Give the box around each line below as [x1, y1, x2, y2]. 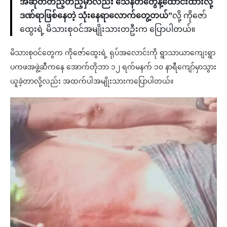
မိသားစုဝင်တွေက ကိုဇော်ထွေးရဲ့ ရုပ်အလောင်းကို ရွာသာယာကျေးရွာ [10, 49, 215, 57]
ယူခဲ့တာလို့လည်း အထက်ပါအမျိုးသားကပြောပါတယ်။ [10, 78, 173, 86]
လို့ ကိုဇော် [172, 11, 207, 20]
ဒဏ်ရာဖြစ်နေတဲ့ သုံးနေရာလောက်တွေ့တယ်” [20, 11, 172, 20]
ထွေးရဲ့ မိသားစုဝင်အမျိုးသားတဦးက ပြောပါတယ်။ [20, 25, 195, 34]
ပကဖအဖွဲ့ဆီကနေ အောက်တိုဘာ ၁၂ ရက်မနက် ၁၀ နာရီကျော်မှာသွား [10, 63, 216, 71]
